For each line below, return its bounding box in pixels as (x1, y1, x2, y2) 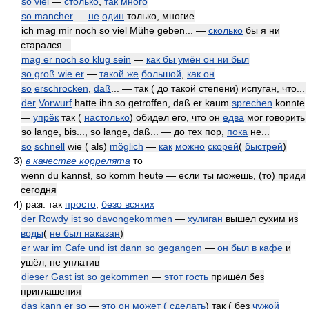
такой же (99, 68, 139, 79)
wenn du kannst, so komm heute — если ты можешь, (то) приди (21, 170, 306, 181)
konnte (272, 97, 305, 108)
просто (65, 199, 96, 210)
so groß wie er (21, 68, 84, 79)
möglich (110, 141, 143, 152)
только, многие (124, 10, 195, 21)
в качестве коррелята (26, 155, 130, 166)
